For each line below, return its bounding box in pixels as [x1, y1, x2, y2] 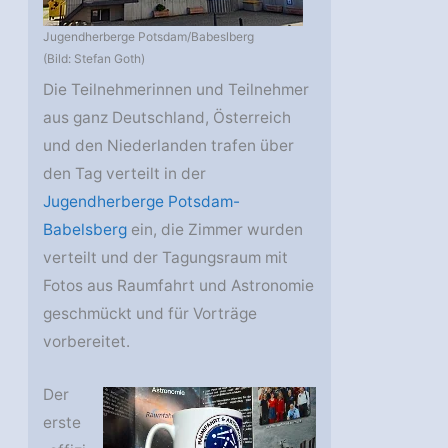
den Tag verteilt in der [43, 163, 207, 183]
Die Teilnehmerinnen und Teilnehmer [43, 79, 310, 99]
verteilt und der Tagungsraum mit [43, 247, 289, 267]
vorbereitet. [43, 331, 131, 351]
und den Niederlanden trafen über [43, 135, 295, 155]
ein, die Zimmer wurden [127, 219, 304, 239]
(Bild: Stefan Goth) [43, 50, 146, 66]
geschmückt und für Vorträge [43, 303, 258, 323]
